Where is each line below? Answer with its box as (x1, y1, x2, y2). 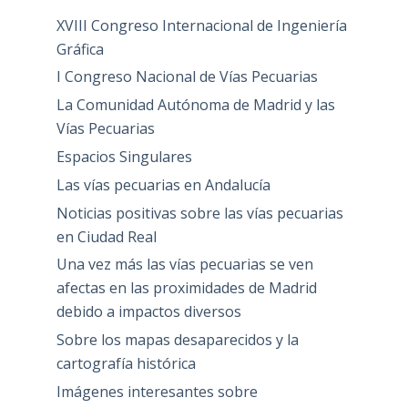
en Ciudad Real (56, 226, 157, 247)
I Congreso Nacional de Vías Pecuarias (56, 66, 318, 87)
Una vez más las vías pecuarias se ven (56, 254, 313, 275)
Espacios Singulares (56, 147, 192, 168)
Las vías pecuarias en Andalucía (56, 174, 270, 195)
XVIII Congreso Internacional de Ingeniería (56, 15, 347, 36)
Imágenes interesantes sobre (56, 382, 258, 403)
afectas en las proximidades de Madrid (56, 278, 317, 299)
